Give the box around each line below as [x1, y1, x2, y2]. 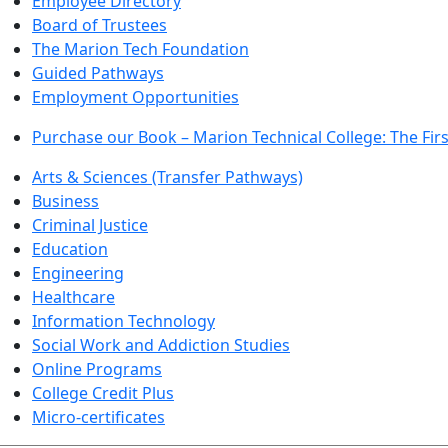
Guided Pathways [32, 62, 164, 85]
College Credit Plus [32, 382, 174, 405]
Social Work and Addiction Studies [32, 334, 290, 357]
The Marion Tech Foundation [32, 38, 249, 61]
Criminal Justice [32, 214, 148, 237]
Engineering [32, 262, 124, 285]
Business [32, 190, 99, 213]
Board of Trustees [32, 14, 167, 37]
